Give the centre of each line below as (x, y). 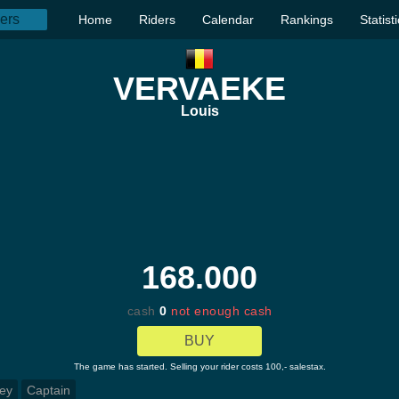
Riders (157, 20)
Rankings (307, 20)
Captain (49, 390)
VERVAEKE (199, 89)
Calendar (228, 20)
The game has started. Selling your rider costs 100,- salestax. (199, 366)
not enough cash (222, 311)
